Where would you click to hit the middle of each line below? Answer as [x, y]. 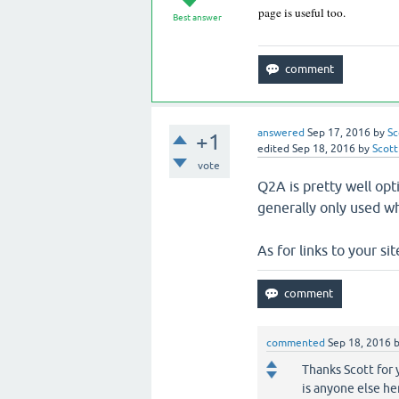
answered [281, 133]
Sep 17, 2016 [339, 133]
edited [274, 149]
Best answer [197, 17]
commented [296, 343]
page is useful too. [303, 12]
